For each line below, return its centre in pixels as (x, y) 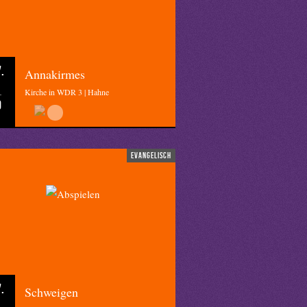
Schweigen (51, 292)
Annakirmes (55, 74)
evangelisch (151, 155)
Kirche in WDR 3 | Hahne (67, 92)
